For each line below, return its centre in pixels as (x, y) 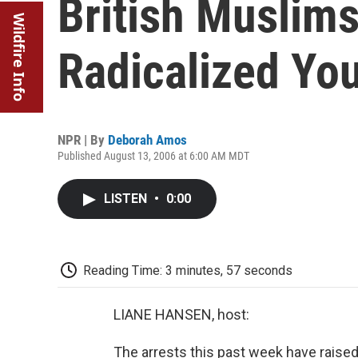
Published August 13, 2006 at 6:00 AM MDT (153, 156)
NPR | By (83, 140)
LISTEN (127, 199)
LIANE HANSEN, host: (181, 314)
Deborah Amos (147, 140)
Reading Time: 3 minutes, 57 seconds (188, 270)
